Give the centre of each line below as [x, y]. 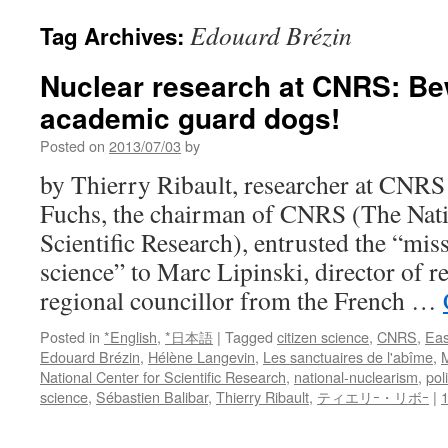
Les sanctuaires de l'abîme [348, 356]
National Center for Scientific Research [163, 376]
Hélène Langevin [201, 356]
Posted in [70, 336]
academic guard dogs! [190, 117]
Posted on [72, 145]
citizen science [323, 336]
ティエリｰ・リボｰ [373, 396]
